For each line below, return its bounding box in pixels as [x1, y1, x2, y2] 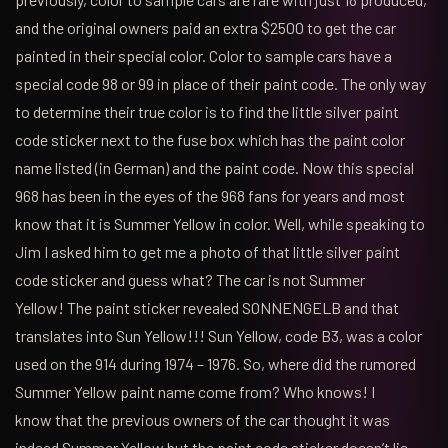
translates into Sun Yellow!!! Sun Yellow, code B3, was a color [15, 325, 422, 345]
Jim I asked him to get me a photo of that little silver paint [15, 241, 400, 261]
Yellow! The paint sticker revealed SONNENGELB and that [15, 297, 399, 317]
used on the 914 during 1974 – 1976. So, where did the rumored [15, 353, 416, 373]
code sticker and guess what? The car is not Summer [15, 269, 365, 289]
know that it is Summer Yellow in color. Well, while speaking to [15, 213, 425, 233]
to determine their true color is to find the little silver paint [15, 101, 399, 121]
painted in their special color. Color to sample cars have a [15, 45, 392, 65]
